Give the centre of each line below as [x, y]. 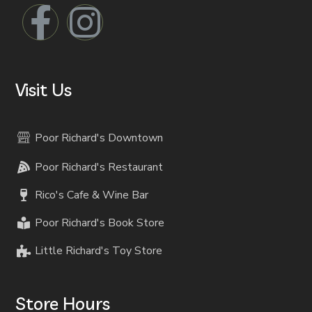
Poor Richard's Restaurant [99, 167]
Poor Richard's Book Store [99, 223]
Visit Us [44, 90]
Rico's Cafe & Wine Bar [91, 195]
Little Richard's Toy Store [98, 251]
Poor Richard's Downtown [99, 138]
